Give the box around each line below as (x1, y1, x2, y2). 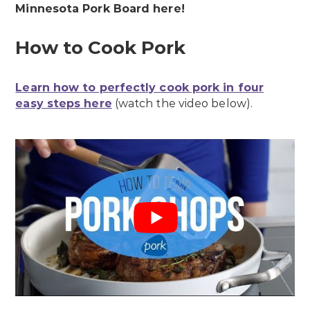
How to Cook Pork (15, 36, 186, 59)
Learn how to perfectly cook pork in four (15, 80, 264, 94)
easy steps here (15, 96, 112, 110)
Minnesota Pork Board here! (15, 1, 185, 15)
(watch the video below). (111, 96, 253, 110)
